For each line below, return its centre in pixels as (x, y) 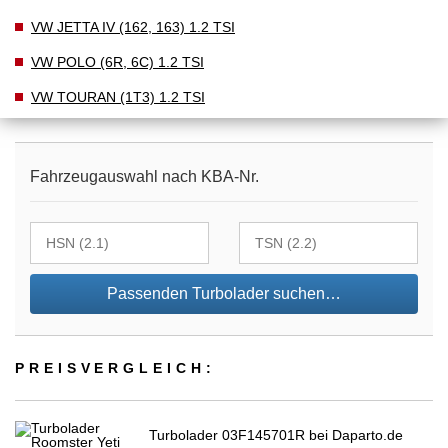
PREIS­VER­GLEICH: (115, 368)
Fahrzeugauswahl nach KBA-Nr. (144, 177)
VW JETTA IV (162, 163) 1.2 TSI (133, 26)
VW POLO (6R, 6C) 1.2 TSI (117, 61)
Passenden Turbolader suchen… (224, 294)
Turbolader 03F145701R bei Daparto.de (276, 435)
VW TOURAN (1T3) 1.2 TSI (118, 96)
